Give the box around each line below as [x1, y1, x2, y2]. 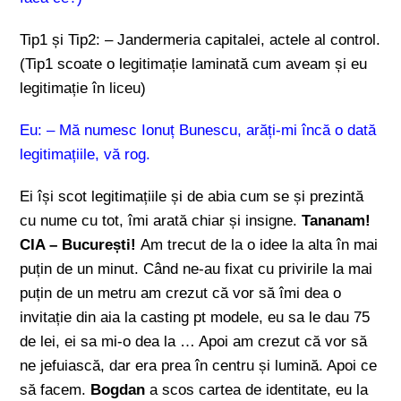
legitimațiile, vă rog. [20, 146, 151, 163]
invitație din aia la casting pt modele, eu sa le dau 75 [20, 309, 371, 326]
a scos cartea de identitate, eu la [145, 381, 369, 398]
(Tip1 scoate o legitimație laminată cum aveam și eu [20, 55, 368, 73]
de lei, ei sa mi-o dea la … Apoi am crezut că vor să [20, 333, 368, 350]
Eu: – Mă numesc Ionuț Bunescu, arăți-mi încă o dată [20, 122, 377, 139]
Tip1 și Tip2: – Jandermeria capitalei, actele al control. [20, 31, 381, 48]
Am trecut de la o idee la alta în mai [141, 236, 379, 253]
